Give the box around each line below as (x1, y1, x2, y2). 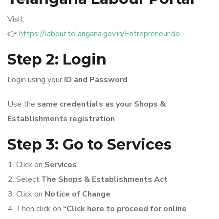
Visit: (7, 14, 24, 24)
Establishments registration (7, 113, 115, 124)
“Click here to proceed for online (63, 203, 187, 214)
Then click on (16, 203, 63, 214)
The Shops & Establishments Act (41, 174, 168, 185)
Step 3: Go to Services (7, 135, 172, 153)
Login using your (7, 74, 64, 85)
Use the (7, 99, 37, 109)
